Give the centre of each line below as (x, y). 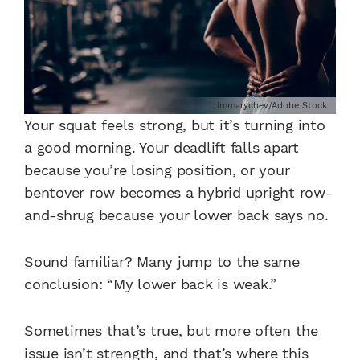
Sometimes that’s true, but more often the (171, 331)
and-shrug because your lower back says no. (176, 215)
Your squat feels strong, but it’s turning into (175, 125)
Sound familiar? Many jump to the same (162, 262)
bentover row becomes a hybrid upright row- (178, 193)
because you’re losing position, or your (157, 170)
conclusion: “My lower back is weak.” (150, 284)
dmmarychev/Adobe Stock (270, 106)
